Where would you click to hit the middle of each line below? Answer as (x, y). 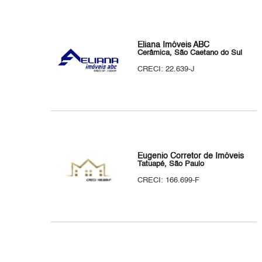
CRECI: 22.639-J (166, 69)
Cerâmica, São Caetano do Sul (190, 53)
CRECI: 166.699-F (169, 180)
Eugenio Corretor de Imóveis (191, 156)
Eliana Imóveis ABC (174, 45)
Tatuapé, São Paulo (171, 164)
